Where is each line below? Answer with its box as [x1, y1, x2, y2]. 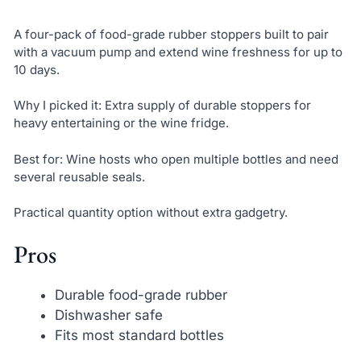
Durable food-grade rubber [54, 286, 227, 303]
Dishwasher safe [54, 306, 163, 323]
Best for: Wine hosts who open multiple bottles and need [13, 151, 338, 167]
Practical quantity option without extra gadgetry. [13, 205, 288, 221]
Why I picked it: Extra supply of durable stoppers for [13, 98, 311, 114]
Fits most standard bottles [54, 326, 224, 343]
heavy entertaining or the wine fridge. [13, 115, 229, 131]
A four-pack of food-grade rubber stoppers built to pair [13, 26, 329, 42]
